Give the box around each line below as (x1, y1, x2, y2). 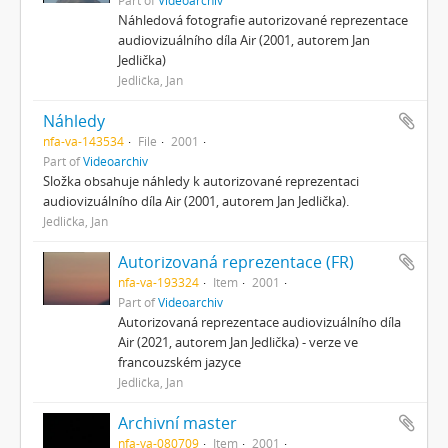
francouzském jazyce (117, 352, 241, 371)
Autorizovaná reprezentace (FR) (117, 250, 354, 273)
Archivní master (117, 411, 237, 434)
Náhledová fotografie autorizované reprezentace (117, 10, 408, 29)
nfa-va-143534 (43, 132, 124, 149)
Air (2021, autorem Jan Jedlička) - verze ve (117, 332, 358, 351)
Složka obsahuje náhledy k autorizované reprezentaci (43, 171, 359, 190)
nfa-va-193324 (117, 273, 199, 290)
